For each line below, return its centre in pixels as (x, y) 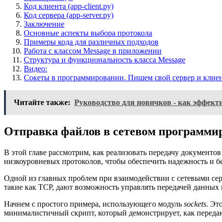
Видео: (35, 68)
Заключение (44, 24)
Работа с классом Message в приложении (93, 51)
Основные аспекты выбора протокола (88, 33)
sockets (195, 204)
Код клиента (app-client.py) (69, 6)
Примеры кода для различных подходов (91, 42)
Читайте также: (42, 102)
